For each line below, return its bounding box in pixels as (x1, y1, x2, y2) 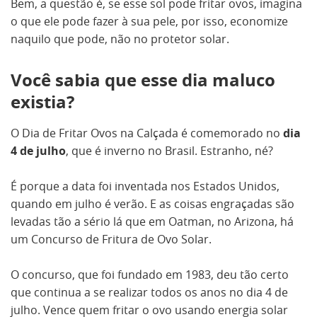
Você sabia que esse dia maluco (11, 68, 275, 92)
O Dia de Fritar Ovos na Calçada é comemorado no (11, 125, 283, 141)
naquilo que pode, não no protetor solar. (11, 31, 229, 47)
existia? (11, 90, 74, 114)
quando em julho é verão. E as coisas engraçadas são (11, 196, 294, 212)
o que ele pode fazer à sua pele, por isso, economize (11, 13, 288, 29)
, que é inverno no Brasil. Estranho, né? (66, 143, 273, 158)
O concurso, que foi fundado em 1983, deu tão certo (11, 267, 289, 282)
